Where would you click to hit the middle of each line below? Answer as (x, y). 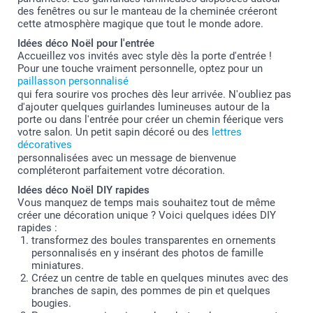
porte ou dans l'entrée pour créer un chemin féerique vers (151, 120)
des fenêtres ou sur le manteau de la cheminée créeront (147, 12)
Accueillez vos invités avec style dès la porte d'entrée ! (145, 56)
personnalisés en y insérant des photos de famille (147, 253)
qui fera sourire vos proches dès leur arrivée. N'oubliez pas (154, 95)
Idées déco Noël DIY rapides (83, 190)
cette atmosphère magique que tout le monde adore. (140, 24)
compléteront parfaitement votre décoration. (121, 171)
